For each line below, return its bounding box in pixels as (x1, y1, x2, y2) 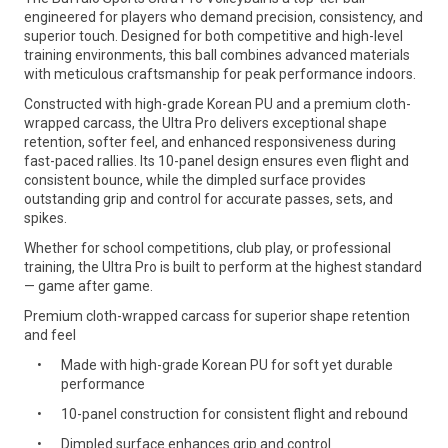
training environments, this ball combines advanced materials (24, 47, 410, 63)
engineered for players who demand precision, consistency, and (24, 9, 423, 25)
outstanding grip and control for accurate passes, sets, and (24, 191, 393, 207)
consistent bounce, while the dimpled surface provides (24, 172, 366, 188)
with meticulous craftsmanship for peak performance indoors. (24, 66, 416, 82)
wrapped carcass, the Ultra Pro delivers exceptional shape (24, 115, 387, 131)
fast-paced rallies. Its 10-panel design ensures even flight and (24, 153, 409, 169)
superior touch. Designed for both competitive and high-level (24, 28, 403, 44)
